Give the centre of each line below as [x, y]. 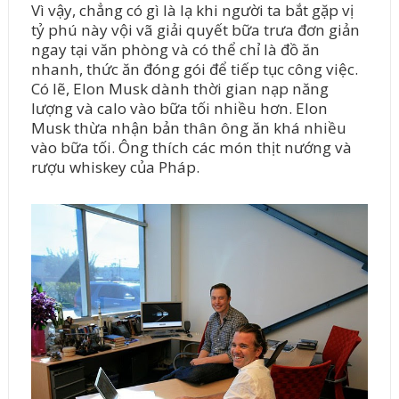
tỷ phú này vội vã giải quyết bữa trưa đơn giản [195, 30]
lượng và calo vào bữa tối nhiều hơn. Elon [179, 109]
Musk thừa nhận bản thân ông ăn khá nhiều [188, 128]
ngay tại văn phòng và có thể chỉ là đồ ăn [175, 50]
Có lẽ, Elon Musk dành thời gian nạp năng [179, 89]
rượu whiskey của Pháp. [115, 167]
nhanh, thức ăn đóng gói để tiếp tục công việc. [194, 69]
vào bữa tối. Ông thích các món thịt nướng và [191, 148]
